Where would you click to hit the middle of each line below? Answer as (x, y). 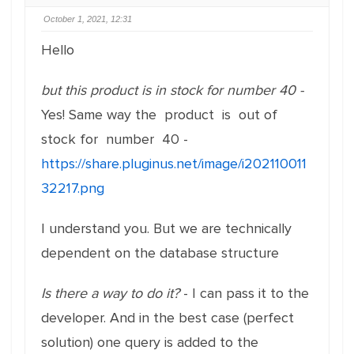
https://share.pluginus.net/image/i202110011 (174, 164)
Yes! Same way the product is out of (159, 115)
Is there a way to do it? (110, 293)
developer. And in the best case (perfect (168, 318)
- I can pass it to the (244, 293)
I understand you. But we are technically (166, 228)
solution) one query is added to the (150, 342)
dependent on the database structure (160, 253)
